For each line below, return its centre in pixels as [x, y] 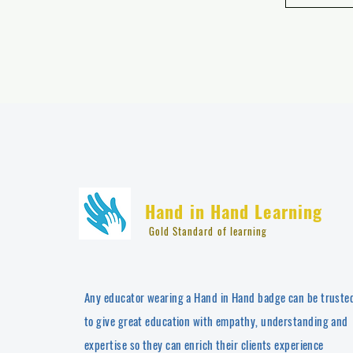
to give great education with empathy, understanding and [216, 320]
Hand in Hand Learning [234, 211]
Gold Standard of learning [208, 230]
